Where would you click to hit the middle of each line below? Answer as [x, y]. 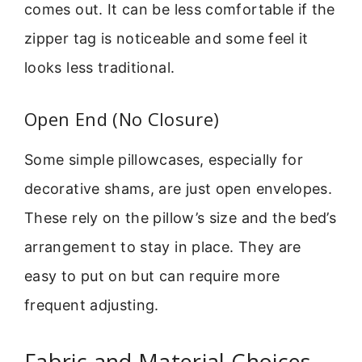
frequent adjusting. [92, 305]
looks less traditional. [100, 68]
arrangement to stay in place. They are [163, 247]
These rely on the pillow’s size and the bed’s [181, 218]
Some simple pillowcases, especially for [164, 160]
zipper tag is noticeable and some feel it [166, 39]
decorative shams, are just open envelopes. [179, 189]
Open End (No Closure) [122, 119]
